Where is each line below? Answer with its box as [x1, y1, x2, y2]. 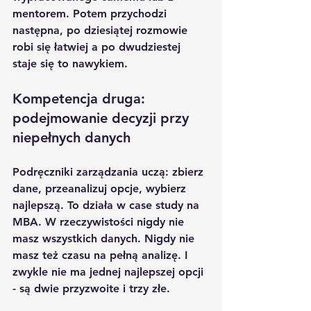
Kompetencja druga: [12, 90, 149, 107]
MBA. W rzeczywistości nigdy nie [12, 215, 187, 228]
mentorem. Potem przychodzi [12, 6, 170, 20]
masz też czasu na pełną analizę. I [12, 248, 191, 262]
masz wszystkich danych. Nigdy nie [12, 231, 198, 245]
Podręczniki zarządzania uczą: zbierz [12, 165, 207, 178]
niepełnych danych [12, 128, 131, 146]
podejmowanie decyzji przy [12, 109, 193, 126]
